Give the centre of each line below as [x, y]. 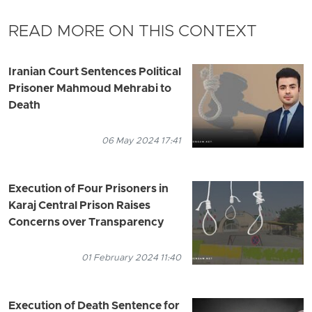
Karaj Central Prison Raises [79, 206]
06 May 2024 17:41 [141, 141]
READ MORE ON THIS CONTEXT [133, 32]
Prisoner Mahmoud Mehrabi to [90, 89]
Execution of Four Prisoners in [88, 190]
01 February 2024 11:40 [131, 258]
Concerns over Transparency [86, 223]
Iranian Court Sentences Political [95, 73]
